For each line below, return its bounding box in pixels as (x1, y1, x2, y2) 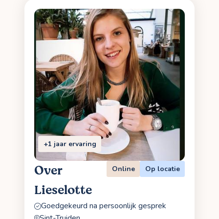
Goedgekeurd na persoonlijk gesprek (41, 200, 166, 212)
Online (111, 164, 135, 174)
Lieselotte (34, 181, 92, 199)
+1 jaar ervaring (43, 139, 96, 149)
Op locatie (145, 164, 180, 174)
